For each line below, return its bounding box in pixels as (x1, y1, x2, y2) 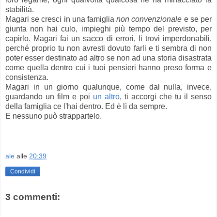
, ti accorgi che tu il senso (120, 92, 212, 101)
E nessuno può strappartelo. (5, 111, 102, 120)
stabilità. (5, 5, 36, 14)
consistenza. (5, 73, 48, 81)
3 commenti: (5, 192, 60, 202)
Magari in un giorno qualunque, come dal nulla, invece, (5, 82, 212, 91)
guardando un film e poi (5, 92, 93, 101)
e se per (182, 15, 212, 23)
